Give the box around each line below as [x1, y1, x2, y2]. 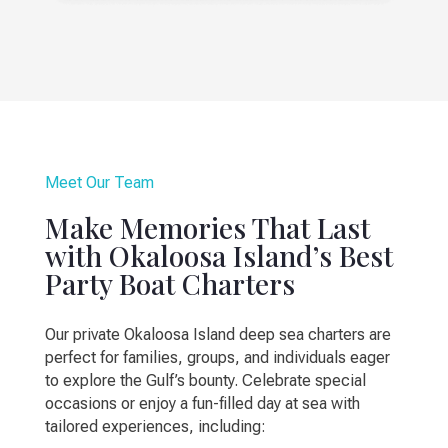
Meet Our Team [44, 173, 154, 193]
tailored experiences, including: [44, 417, 266, 437]
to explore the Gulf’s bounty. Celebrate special [44, 371, 366, 391]
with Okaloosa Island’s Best [44, 237, 393, 275]
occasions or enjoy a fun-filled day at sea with [44, 394, 360, 414]
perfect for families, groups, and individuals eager [44, 348, 390, 368]
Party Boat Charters [44, 265, 295, 303]
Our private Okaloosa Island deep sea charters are [44, 325, 391, 345]
